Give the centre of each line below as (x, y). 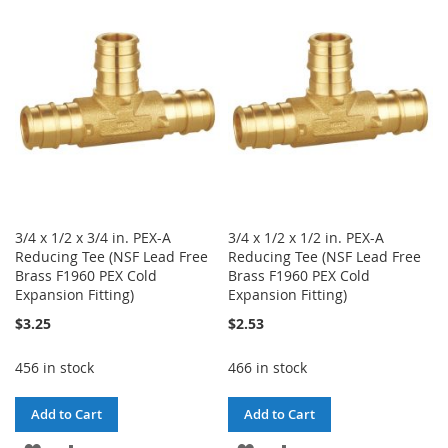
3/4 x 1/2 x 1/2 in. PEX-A (306, 238)
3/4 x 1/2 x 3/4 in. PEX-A (93, 238)
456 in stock (54, 368)
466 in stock (268, 368)
